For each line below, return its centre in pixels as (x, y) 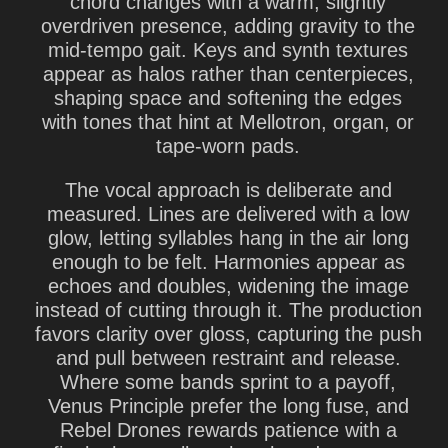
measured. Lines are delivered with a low (228, 214)
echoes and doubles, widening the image (228, 286)
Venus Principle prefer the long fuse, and (228, 406)
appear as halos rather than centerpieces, (228, 74)
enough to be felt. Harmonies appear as (228, 262)
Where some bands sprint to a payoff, (228, 382)
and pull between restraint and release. (228, 358)
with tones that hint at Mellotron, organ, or (228, 122)
